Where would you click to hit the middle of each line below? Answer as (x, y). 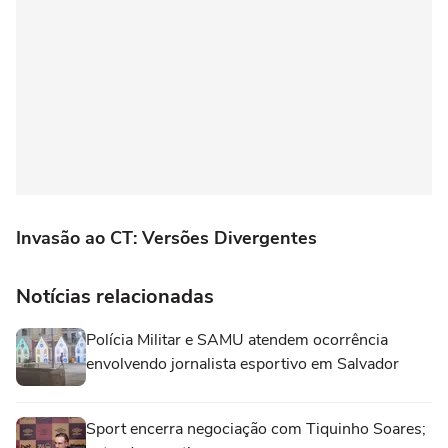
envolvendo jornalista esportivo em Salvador (242, 364)
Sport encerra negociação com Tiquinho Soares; (256, 429)
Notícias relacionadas (115, 297)
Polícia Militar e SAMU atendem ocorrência (237, 340)
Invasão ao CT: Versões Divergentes (166, 238)
